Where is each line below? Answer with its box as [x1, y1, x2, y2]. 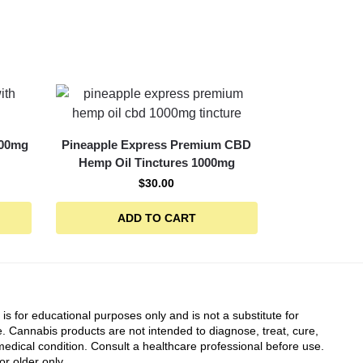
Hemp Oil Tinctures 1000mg [78, 156, 235, 170]
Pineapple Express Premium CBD [62, 138, 252, 152]
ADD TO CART [117, 211, 196, 225]
